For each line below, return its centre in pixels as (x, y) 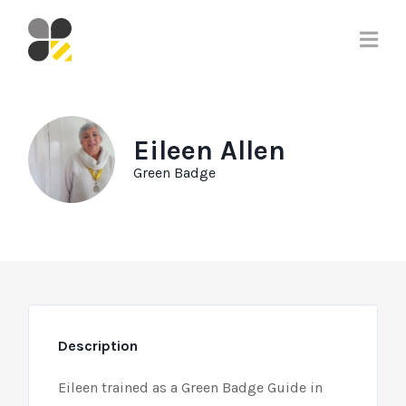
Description (98, 346)
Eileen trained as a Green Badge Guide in (191, 387)
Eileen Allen (210, 150)
